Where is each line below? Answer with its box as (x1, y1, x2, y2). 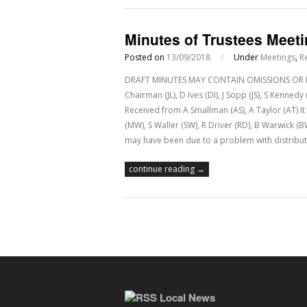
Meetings (260, 51, 295, 63)
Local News (160, 290, 215, 305)
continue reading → (129, 163, 205, 175)
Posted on (125, 51, 167, 63)
